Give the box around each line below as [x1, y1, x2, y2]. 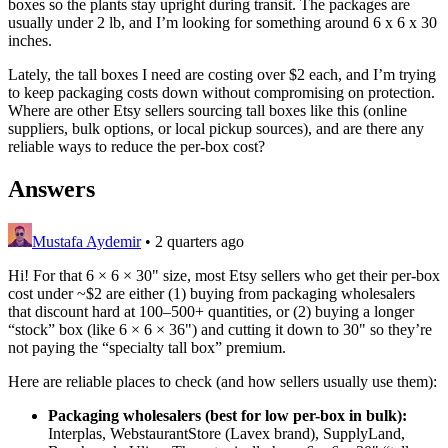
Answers [8, 175, 95, 202]
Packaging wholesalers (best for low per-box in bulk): [48, 406, 407, 424]
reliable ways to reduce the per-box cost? [8, 137, 265, 155]
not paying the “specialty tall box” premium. [8, 338, 286, 356]
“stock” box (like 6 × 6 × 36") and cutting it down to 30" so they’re [8, 320, 432, 338]
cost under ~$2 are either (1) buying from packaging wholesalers [8, 284, 415, 302]
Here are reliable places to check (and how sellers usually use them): [8, 372, 437, 390]
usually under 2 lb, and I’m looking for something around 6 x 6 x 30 [8, 13, 437, 31]
